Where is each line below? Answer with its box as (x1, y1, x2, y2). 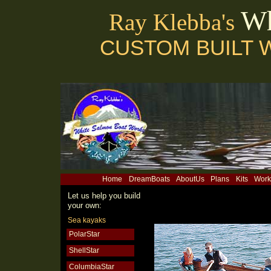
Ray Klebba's (109, 9, 241, 35)
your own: (68, 201, 102, 210)
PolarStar (69, 230, 100, 238)
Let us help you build (68, 191, 140, 200)
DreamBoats (128, 175, 170, 183)
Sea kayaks (68, 216, 106, 224)
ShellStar (69, 246, 99, 255)
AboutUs (176, 175, 205, 183)
